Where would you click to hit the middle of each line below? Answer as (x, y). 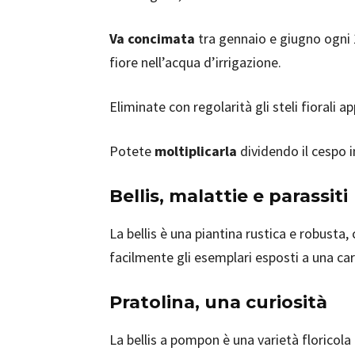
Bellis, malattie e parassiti (229, 196)
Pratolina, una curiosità (218, 302)
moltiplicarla (196, 151)
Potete (132, 151)
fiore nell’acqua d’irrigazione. (195, 62)
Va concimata (152, 38)
